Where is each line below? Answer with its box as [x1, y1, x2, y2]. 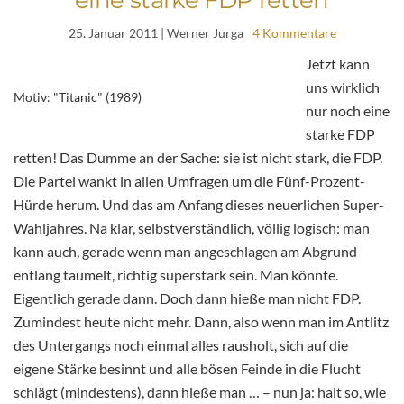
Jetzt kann [306, 54, 370, 72]
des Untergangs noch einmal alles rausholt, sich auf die [14, 335, 348, 353]
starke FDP [306, 124, 375, 142]
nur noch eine [306, 101, 390, 119]
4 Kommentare [252, 24, 336, 41]
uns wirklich [306, 78, 380, 96]
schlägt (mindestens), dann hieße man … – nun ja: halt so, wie [14, 382, 386, 400]
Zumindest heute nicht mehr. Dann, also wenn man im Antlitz [14, 312, 389, 330]
